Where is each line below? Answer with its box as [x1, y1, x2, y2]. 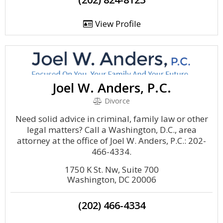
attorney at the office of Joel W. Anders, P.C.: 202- [17, 135, 206, 146]
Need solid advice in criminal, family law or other [15, 113, 208, 124]
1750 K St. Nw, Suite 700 [64, 164, 159, 175]
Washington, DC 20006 [67, 174, 156, 185]
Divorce [102, 96, 130, 106]
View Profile [93, 18, 141, 29]
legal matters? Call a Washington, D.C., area [26, 124, 197, 135]
